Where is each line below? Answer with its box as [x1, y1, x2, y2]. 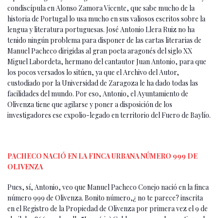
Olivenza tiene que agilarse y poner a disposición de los [7, 99, 172, 109]
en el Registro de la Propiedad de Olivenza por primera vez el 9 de [7, 203, 208, 213]
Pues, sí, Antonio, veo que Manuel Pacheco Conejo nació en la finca [7, 182, 209, 192]
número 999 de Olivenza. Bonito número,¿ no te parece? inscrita [7, 193, 203, 202]
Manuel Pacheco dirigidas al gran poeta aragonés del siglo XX [7, 46, 192, 55]
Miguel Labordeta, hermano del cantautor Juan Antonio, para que [7, 56, 206, 66]
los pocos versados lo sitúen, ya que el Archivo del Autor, [7, 67, 179, 77]
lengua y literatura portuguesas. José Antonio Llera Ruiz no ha [7, 24, 195, 34]
